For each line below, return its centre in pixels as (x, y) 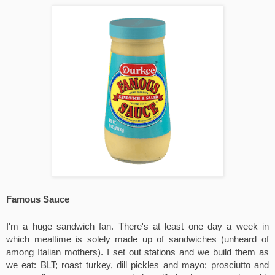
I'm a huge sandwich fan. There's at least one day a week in (137, 227)
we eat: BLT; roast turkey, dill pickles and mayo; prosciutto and (137, 265)
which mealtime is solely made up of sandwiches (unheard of (137, 240)
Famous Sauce (38, 200)
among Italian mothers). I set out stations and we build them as (137, 253)
